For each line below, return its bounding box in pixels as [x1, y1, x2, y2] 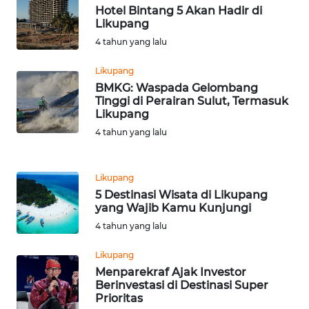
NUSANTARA [28, 79, 78, 91]
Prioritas [95, 291, 143, 305]
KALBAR [28, 283, 61, 295]
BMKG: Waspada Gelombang [95, 81, 258, 94]
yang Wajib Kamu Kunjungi [95, 201, 251, 215]
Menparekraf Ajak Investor [95, 265, 246, 279]
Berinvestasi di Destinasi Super [95, 278, 268, 292]
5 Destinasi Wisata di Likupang [95, 188, 268, 201]
